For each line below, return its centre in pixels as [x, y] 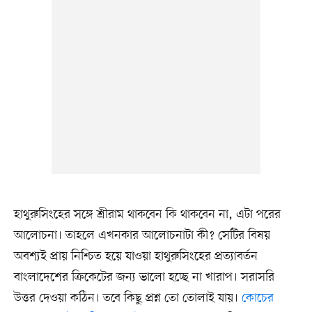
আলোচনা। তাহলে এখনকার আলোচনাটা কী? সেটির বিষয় [142, 236]
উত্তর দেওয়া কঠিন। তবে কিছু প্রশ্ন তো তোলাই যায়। [127, 298]
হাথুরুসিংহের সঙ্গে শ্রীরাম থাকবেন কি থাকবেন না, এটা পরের [147, 215]
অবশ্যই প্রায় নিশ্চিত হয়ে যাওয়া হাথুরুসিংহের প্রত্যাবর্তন [135, 257]
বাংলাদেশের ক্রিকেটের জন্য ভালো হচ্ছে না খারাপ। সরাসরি [144, 278]
